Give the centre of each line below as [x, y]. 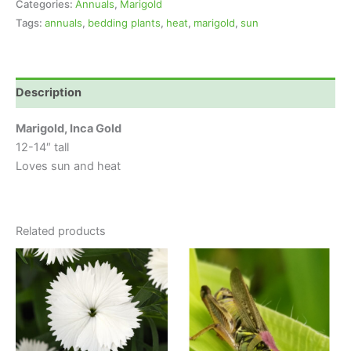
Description [49, 93]
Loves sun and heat [68, 166]
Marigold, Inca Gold [69, 129]
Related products [61, 231]
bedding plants [124, 22]
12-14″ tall [42, 148]
